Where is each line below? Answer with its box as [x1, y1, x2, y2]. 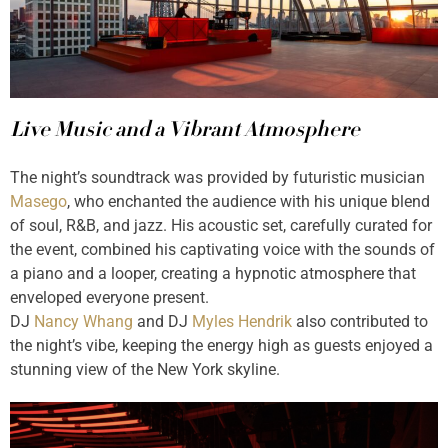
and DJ [133, 312, 192, 332]
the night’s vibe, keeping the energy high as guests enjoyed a [10, 336, 433, 356]
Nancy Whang [34, 312, 133, 332]
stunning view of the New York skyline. [10, 360, 280, 380]
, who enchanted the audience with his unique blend [67, 192, 430, 212]
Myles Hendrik [192, 312, 292, 332]
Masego [10, 192, 67, 212]
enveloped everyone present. [10, 288, 209, 308]
